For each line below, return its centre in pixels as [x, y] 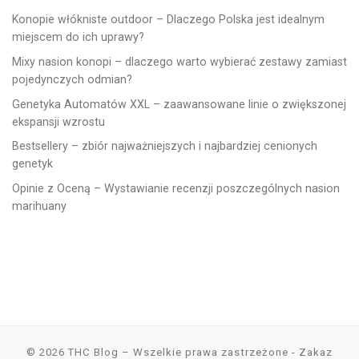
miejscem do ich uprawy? [78, 36]
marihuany [39, 206]
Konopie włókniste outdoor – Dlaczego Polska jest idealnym [168, 19]
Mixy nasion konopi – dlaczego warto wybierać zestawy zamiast [179, 61]
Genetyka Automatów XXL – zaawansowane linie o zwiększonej [179, 104]
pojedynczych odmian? [72, 79]
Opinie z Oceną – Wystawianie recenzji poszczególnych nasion [176, 189]
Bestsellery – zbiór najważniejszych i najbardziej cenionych [165, 146]
